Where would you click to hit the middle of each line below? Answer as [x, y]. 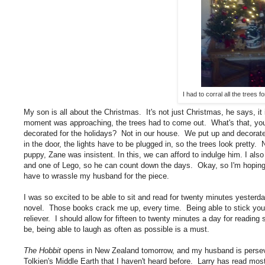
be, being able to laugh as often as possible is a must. [117, 230]
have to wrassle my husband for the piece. [96, 176]
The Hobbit [42, 251]
